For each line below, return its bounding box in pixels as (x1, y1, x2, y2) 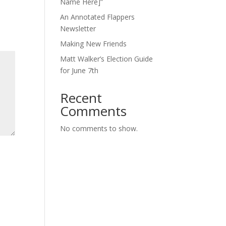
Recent (60, 89, 102, 107)
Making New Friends (60, 39, 127, 49)
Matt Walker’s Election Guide (60, 54, 153, 64)
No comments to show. (60, 124, 138, 134)
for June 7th (60, 66, 99, 76)
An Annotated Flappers (60, 12, 135, 22)
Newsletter (60, 24, 96, 34)
